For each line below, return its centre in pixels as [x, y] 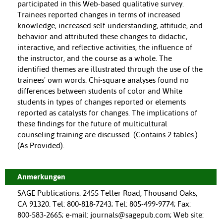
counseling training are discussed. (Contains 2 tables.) [108, 135]
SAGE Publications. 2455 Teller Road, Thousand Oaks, [107, 193]
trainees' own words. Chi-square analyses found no [103, 80]
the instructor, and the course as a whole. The [95, 58]
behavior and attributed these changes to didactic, [102, 37]
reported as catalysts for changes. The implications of [107, 113]
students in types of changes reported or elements [102, 102]
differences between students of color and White [100, 91]
